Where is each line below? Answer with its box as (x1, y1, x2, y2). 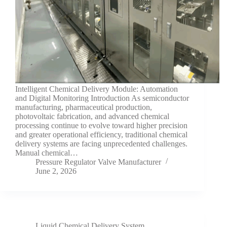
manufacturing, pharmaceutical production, (15, 102, 152, 111)
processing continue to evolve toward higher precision (15, 121, 187, 130)
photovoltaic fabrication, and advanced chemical (15, 111, 169, 121)
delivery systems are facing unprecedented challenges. (15, 139, 187, 148)
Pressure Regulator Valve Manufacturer (35, 157, 161, 166)
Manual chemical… (15, 148, 78, 157)
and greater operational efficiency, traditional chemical (15, 130, 187, 139)
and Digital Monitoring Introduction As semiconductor (15, 93, 189, 102)
